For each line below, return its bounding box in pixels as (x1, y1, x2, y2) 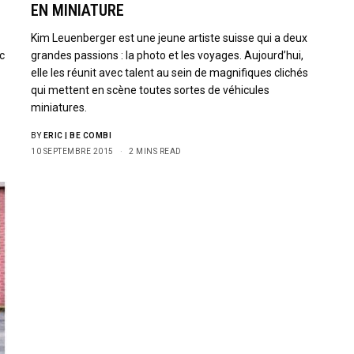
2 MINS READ (129, 147, 182, 156)
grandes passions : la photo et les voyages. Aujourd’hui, (31, 49, 304, 62)
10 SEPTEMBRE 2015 (31, 147, 114, 156)
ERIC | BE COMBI (43, 131, 111, 140)
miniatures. (31, 101, 87, 114)
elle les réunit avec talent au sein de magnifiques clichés (31, 66, 309, 79)
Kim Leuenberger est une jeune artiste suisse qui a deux (31, 32, 308, 44)
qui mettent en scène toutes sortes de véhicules (31, 84, 270, 96)
